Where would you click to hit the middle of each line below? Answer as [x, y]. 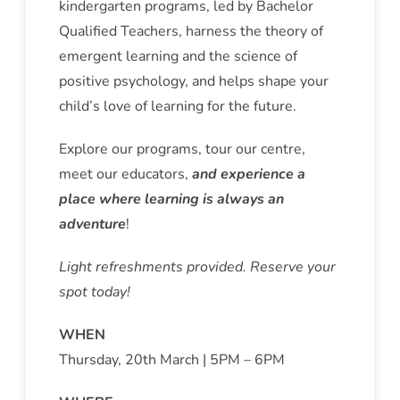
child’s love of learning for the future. [177, 107]
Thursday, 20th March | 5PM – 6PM [171, 360]
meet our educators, [125, 175]
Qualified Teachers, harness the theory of [191, 32]
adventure [92, 225]
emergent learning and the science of [178, 57]
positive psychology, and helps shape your [193, 82]
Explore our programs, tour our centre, [182, 150]
